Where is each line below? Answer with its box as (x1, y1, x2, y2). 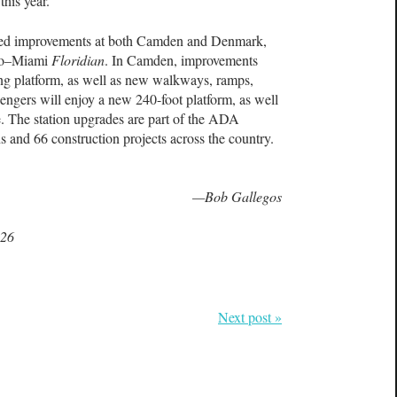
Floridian (51, 50, 105, 69)
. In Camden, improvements (105, 50, 258, 69)
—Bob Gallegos (192, 187, 282, 206)
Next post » (218, 307, 282, 326)
